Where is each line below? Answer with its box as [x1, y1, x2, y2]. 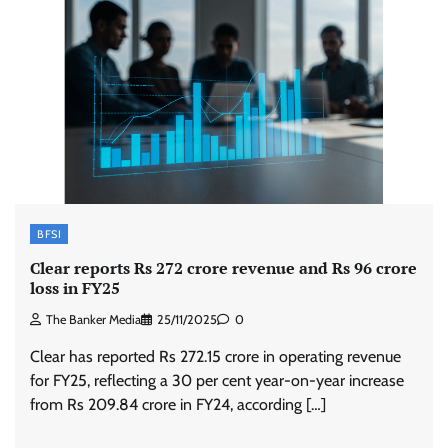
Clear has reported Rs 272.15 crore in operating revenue [30, 347, 401, 367]
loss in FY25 [30, 276, 120, 299]
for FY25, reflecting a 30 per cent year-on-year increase [30, 371, 404, 391]
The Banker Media [46, 312, 141, 328]
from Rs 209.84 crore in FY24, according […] [30, 395, 326, 415]
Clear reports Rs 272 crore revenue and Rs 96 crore [30, 256, 417, 279]
